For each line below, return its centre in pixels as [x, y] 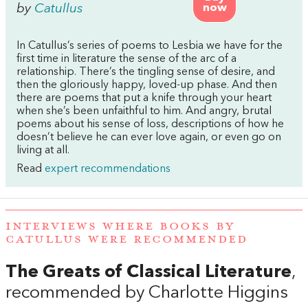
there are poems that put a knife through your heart [144, 98]
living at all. [43, 151]
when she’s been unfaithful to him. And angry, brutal [144, 111]
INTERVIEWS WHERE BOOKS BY [120, 227]
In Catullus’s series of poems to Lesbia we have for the [150, 46]
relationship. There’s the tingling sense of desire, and [146, 72]
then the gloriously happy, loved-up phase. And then [147, 85]
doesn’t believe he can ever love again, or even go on [149, 137]
